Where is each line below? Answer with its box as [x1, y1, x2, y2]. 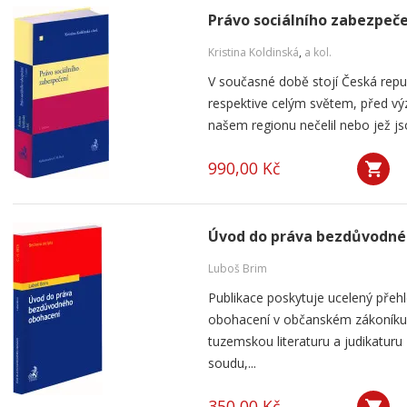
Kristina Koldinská [208, 45, 299, 60]
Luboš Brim [208, 261, 267, 276]
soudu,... [208, 354, 256, 372]
